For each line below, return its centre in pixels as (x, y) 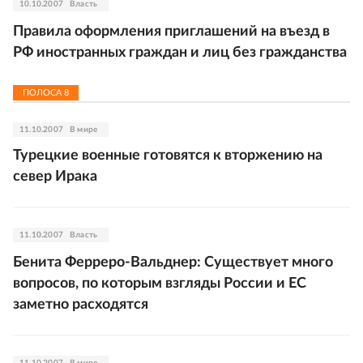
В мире (84, 130)
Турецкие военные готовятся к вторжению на (168, 156)
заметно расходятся (81, 305)
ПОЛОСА (43, 93)
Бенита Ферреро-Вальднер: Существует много (173, 263)
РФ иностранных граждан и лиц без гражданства (180, 53)
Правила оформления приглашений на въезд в (171, 32)
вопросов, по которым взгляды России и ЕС (160, 284)
